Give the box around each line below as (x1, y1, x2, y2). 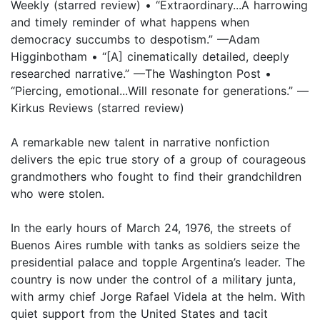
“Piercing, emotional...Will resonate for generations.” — (11, 84, 309, 99)
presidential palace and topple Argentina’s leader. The (11, 255, 305, 270)
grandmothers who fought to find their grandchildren (11, 169, 301, 184)
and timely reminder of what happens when (11, 15, 249, 30)
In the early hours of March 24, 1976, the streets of (11, 221, 291, 236)
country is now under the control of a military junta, (11, 272, 296, 287)
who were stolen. (11, 186, 104, 201)
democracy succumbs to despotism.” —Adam (11, 32, 260, 47)
